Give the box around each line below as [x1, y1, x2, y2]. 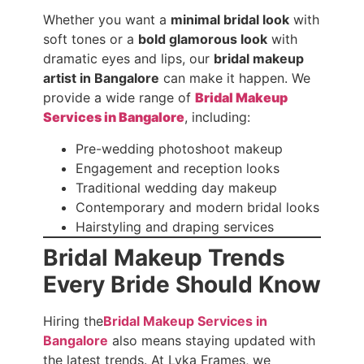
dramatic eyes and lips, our [42, 50, 214, 67]
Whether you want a [42, 11, 171, 28]
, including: [184, 109, 250, 126]
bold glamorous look [137, 31, 267, 48]
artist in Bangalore [42, 70, 159, 87]
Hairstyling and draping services [75, 218, 274, 235]
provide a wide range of [42, 89, 195, 106]
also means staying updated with [107, 331, 315, 349]
